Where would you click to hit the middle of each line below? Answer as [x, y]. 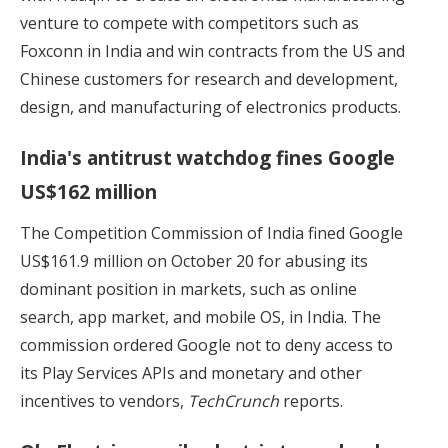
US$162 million [88, 191]
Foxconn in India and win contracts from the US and [212, 50]
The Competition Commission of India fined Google [211, 232]
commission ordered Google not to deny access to [206, 344]
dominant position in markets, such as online [188, 288]
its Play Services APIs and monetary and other [191, 372]
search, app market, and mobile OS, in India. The [200, 316]
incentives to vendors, [104, 400]
